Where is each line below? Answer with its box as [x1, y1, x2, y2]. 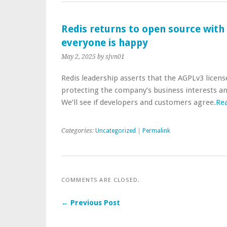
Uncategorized [95, 127, 136, 134]
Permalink [142, 127, 170, 134]
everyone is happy [61, 37, 148, 49]
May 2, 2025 [61, 53, 96, 60]
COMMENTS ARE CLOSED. [61, 176, 140, 183]
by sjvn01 [97, 53, 125, 60]
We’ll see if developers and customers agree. [61, 98, 216, 107]
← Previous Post [61, 199, 120, 207]
